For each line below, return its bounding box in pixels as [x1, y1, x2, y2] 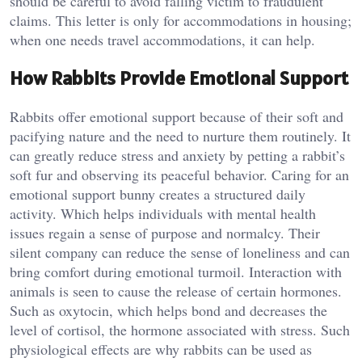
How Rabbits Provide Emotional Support [10, 65, 348, 90]
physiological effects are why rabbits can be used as [10, 339, 312, 359]
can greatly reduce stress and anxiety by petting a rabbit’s [10, 145, 345, 165]
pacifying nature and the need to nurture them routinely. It [10, 125, 351, 145]
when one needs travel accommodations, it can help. [10, 30, 315, 50]
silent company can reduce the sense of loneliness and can [10, 242, 350, 262]
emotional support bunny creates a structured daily [10, 183, 305, 204]
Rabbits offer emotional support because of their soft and [10, 106, 343, 126]
